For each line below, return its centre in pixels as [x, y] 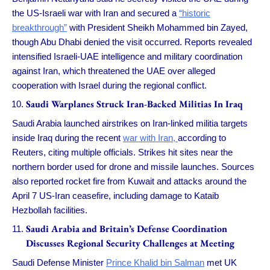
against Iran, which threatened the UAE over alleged [114, 71]
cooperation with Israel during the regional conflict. [109, 85]
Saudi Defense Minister [59, 262]
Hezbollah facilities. [50, 210]
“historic [195, 13]
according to [202, 137]
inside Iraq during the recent [67, 137]
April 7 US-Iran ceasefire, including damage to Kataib [115, 195]
